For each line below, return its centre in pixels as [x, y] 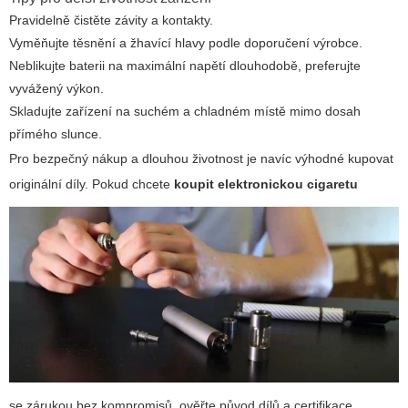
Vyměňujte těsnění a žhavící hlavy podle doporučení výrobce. [186, 43]
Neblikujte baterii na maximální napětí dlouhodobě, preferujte [185, 66]
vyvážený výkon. [56, 89]
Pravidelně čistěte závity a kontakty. [111, 20]
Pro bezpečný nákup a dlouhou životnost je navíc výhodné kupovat [201, 159]
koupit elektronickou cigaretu [266, 184]
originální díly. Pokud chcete [92, 184]
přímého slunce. [56, 134]
